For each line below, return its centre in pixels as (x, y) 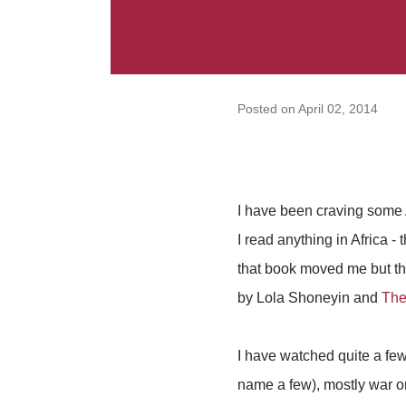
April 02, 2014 (338, 108)
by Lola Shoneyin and (309, 298)
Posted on (268, 108)
